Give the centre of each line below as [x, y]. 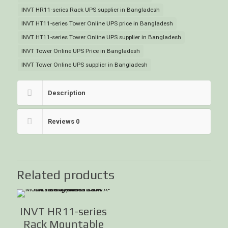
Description [67, 93]
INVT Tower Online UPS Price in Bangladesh [81, 51]
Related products [66, 175]
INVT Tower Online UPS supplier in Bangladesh [84, 65]
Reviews [62, 121]
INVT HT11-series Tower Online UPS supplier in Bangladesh [101, 37]
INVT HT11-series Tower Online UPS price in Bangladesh [97, 23]
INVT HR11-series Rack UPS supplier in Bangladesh [91, 10]
